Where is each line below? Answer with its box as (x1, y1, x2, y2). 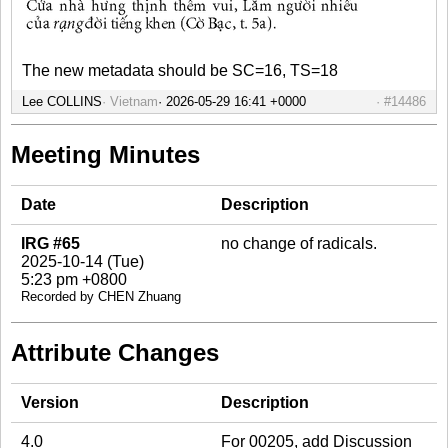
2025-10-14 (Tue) (21, 253, 144, 271)
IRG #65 (21, 235, 80, 253)
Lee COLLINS (22, 94, 102, 110)
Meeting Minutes (11, 141, 200, 169)
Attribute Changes (11, 339, 219, 367)
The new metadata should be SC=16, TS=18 (22, 62, 338, 80)
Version (21, 394, 79, 412)
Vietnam (110, 94, 158, 110)
